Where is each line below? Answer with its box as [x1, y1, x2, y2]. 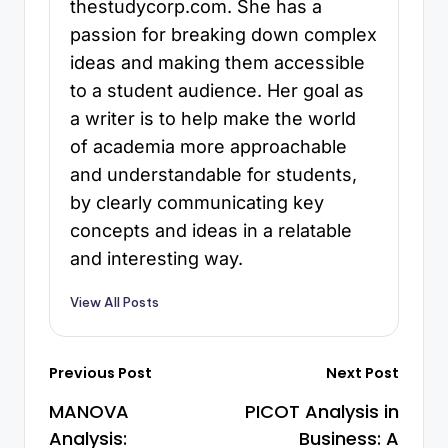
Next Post [326, 363, 399, 384]
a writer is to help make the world [70, 107, 356, 129]
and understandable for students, [70, 163, 357, 185]
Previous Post [49, 363, 152, 384]
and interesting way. [70, 247, 243, 269]
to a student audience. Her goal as [70, 79, 364, 101]
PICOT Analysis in [245, 399, 399, 425]
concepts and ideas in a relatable [70, 219, 352, 241]
